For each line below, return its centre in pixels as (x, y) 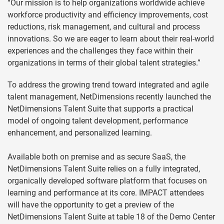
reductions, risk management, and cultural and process (104, 27)
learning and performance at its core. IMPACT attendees (106, 193)
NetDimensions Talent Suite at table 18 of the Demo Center (111, 217)
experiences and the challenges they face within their (100, 51)
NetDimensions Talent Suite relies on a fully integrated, (104, 169)
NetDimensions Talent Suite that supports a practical (100, 109)
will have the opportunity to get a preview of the (91, 205)
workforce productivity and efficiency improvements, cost (108, 15)
